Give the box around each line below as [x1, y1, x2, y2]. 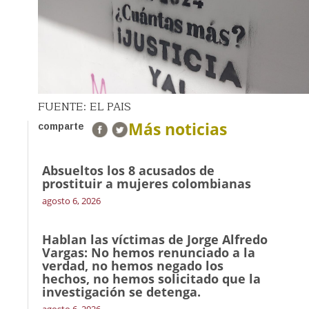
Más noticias [128, 117, 227, 140]
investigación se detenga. [42, 283, 201, 300]
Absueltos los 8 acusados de [42, 161, 215, 179]
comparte [38, 120, 84, 132]
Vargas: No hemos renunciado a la [42, 243, 255, 261]
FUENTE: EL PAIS [38, 97, 131, 116]
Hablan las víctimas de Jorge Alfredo [42, 230, 268, 248]
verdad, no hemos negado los [42, 257, 223, 274]
